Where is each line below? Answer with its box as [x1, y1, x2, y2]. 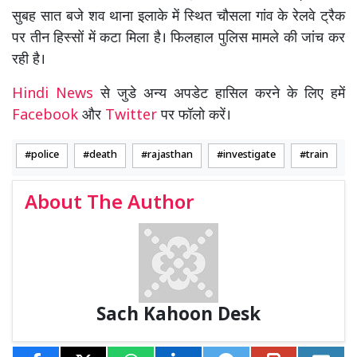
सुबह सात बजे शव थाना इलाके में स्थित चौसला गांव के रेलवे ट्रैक [12, 8, 345, 27]
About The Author [25, 191, 194, 218]
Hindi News [12, 85, 100, 104]
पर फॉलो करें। [157, 107, 231, 126]
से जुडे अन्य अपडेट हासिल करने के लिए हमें [100, 85, 345, 104]
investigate [223, 149, 276, 163]
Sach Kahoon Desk [96, 304, 261, 328]
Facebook [12, 107, 78, 126]
